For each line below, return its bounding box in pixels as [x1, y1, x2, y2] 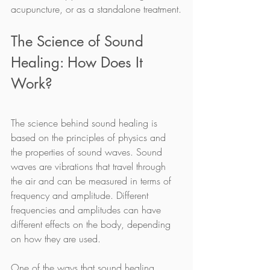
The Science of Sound [11, 31, 148, 51]
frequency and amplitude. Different [11, 188, 151, 202]
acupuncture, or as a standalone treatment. [11, 2, 181, 16]
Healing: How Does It [11, 52, 147, 72]
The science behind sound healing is [11, 116, 160, 130]
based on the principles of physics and [11, 130, 169, 144]
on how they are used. [11, 231, 101, 245]
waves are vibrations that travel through [11, 159, 169, 173]
